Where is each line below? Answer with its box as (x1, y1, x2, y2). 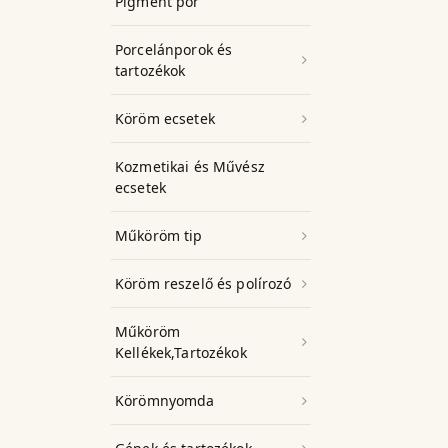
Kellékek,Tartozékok (115, 343, 247, 362)
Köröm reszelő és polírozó (115, 274, 292, 293)
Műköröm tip (115, 226, 203, 245)
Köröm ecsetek (115, 109, 215, 128)
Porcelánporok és (115, 40, 233, 59)
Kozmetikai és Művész (115, 157, 265, 176)
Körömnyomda (115, 391, 215, 410)
